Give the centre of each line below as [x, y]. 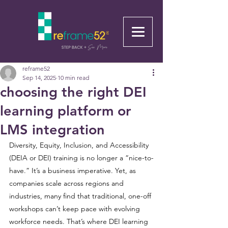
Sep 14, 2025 [39, 78]
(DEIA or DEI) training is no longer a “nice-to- [81, 158]
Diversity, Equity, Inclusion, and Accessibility [80, 145]
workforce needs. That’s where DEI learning [80, 221]
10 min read [73, 78]
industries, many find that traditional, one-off [81, 196]
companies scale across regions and [67, 183]
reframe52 [36, 68]
